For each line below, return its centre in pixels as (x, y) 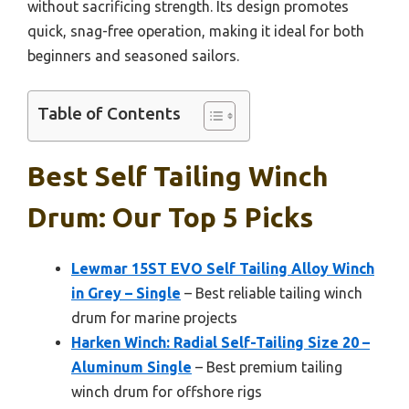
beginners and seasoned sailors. (133, 55)
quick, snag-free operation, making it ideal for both (196, 31)
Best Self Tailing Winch (178, 176)
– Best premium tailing (267, 367)
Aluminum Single (131, 367)
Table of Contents (109, 114)
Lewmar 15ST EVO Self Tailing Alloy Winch (223, 268)
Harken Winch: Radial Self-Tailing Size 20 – (220, 342)
